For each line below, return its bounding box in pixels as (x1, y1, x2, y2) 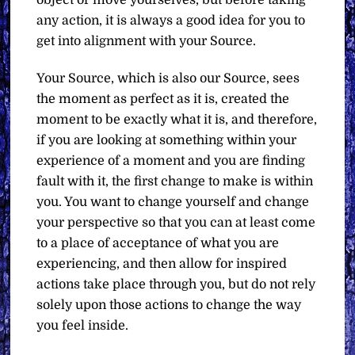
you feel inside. (36, 318, 129, 333)
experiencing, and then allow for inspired (36, 256, 288, 271)
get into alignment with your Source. (36, 33, 257, 48)
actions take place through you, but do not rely (36, 277, 316, 292)
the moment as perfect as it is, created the (36, 91, 290, 106)
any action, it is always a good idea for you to (36, 13, 306, 28)
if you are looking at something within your (36, 132, 297, 147)
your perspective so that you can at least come (36, 215, 316, 230)
